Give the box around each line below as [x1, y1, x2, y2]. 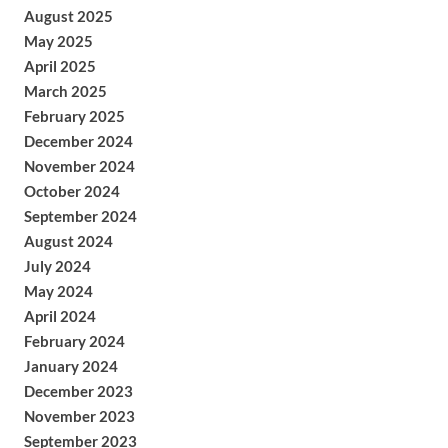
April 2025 [23, 57, 96, 75]
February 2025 [23, 107, 125, 125]
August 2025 [23, 7, 113, 25]
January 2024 [23, 357, 118, 375]
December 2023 [23, 382, 133, 400]
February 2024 [23, 332, 125, 350]
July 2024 [23, 257, 91, 275]
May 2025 [23, 32, 93, 50]
